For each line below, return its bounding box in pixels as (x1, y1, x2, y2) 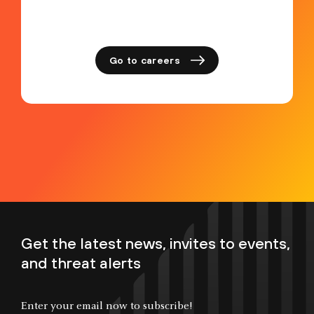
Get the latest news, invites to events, (21, 234, 290, 253)
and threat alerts (21, 254, 141, 273)
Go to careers (109, 54, 181, 66)
